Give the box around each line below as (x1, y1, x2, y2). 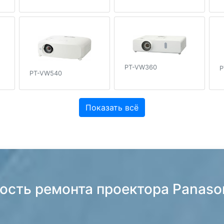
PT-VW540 (29, 69, 62, 77)
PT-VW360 (124, 63, 157, 71)
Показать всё (85, 102, 138, 112)
